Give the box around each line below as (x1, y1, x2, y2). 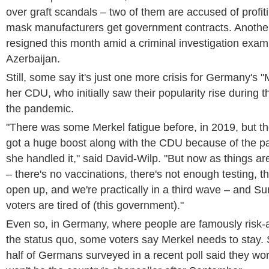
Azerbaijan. (6, 53, 60, 65)
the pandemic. (6, 103, 74, 115)
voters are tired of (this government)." (6, 199, 184, 211)
